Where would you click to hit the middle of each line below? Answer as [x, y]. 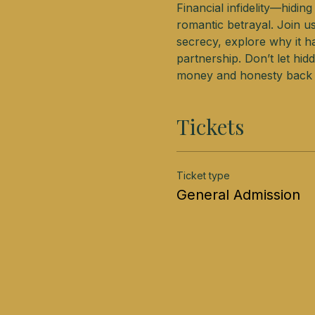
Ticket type [203, 176]
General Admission [238, 195]
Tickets [210, 127]
